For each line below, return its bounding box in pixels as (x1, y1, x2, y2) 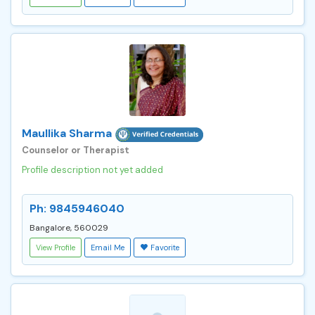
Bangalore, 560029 (30, 221, 108, 233)
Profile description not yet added (22, 163, 163, 176)
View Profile (36, 242, 75, 252)
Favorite (150, 242, 179, 252)
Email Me (91, 242, 124, 252)
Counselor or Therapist (22, 143, 129, 156)
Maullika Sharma (22, 125, 112, 141)
